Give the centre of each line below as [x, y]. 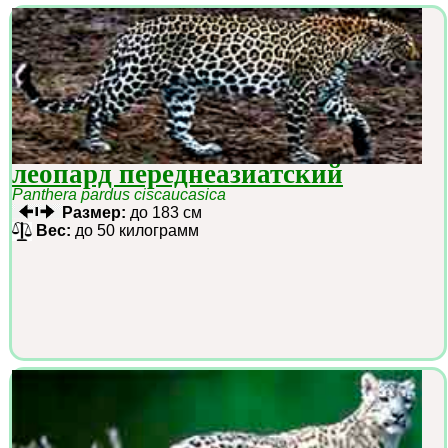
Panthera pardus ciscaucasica [119, 194]
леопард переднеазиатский [177, 173]
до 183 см [164, 212]
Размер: [94, 212]
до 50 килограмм [135, 230]
